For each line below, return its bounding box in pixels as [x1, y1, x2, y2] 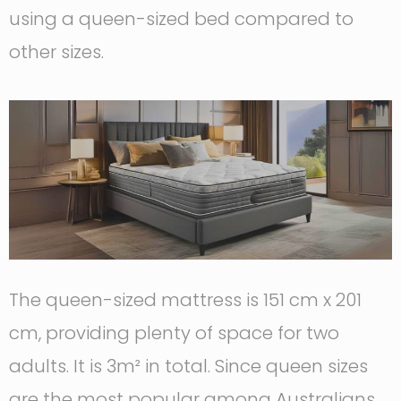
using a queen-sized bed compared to [9, 5, 354, 31]
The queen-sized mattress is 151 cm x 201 [9, 287, 362, 313]
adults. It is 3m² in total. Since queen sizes [9, 354, 368, 380]
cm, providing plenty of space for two [9, 320, 339, 346]
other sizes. [9, 38, 104, 64]
